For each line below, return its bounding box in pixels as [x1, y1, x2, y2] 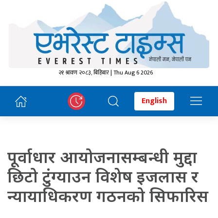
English [142, 94, 167, 108]
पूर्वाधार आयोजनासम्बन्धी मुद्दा [7, 145, 197, 168]
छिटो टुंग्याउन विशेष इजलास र [7, 164, 199, 187]
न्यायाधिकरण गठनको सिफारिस [7, 184, 208, 207]
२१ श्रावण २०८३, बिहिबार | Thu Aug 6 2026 [58, 67, 153, 77]
